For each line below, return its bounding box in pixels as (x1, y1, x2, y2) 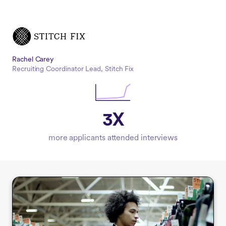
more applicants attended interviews (48, 134, 178, 143)
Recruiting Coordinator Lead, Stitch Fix (12, 66, 134, 74)
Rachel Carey (12, 56, 54, 64)
